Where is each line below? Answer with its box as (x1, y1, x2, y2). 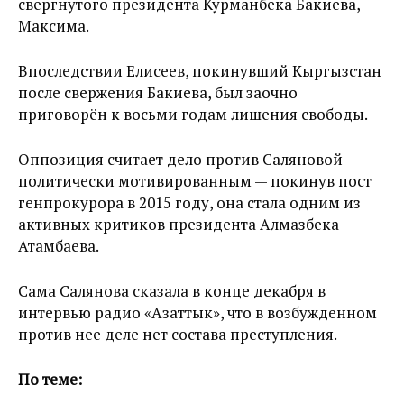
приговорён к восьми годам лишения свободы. (18, 104, 368, 124)
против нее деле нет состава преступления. (18, 324, 337, 344)
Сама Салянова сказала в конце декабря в (18, 280, 326, 301)
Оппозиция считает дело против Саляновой (18, 149, 343, 170)
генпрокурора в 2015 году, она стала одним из (18, 192, 361, 213)
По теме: (18, 369, 82, 390)
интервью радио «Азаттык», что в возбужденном (18, 302, 377, 323)
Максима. (18, 15, 89, 36)
